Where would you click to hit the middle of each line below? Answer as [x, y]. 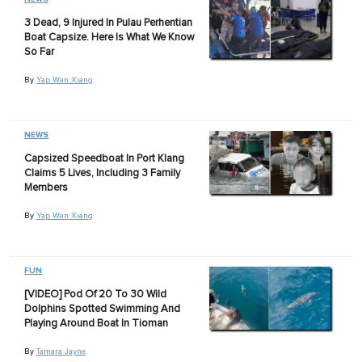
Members [46, 187]
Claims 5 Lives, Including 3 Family [102, 173]
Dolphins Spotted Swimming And [102, 309]
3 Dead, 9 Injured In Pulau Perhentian [108, 23]
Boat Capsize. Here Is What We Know [109, 37]
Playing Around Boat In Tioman [96, 323]
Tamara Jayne [61, 351]
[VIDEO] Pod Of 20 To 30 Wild [95, 294]
